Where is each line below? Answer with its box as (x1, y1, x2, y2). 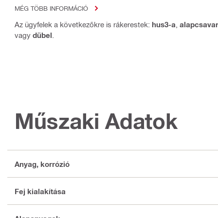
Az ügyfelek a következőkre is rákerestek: (15, 20, 152, 29)
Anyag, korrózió (15, 159, 70, 168)
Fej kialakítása (15, 186, 66, 196)
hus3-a (152, 20, 176, 29)
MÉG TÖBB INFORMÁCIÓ (15, 4, 88, 12)
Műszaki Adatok (15, 108, 178, 134)
